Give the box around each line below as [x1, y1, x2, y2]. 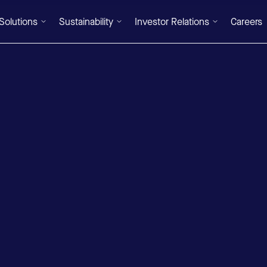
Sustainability [58, 15, 113, 28]
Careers [230, 15, 262, 28]
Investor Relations [134, 15, 209, 28]
